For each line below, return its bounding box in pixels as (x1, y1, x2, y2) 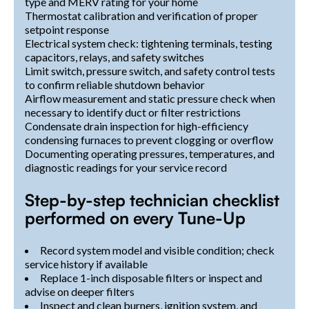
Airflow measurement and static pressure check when (25, 91, 275, 105)
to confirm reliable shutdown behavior (25, 77, 205, 91)
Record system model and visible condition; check (40, 243, 275, 257)
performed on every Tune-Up (25, 207, 246, 228)
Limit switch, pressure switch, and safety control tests (25, 63, 275, 77)
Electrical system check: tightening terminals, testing (25, 36, 272, 50)
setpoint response (25, 22, 109, 36)
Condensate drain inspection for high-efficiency (25, 119, 248, 132)
